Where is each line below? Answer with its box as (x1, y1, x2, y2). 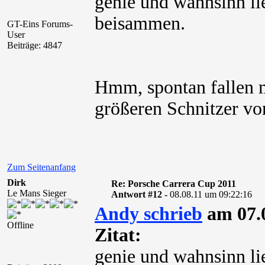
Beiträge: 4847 (7, 40, 62, 50)
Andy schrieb (95, 203, 202, 224)
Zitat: (95, 225, 141, 245)
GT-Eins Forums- (7, 19, 73, 29)
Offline (7, 220, 34, 230)
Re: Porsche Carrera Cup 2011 (111, 179, 236, 189)
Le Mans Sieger (7, 188, 66, 198)
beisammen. (95, 13, 185, 34)
